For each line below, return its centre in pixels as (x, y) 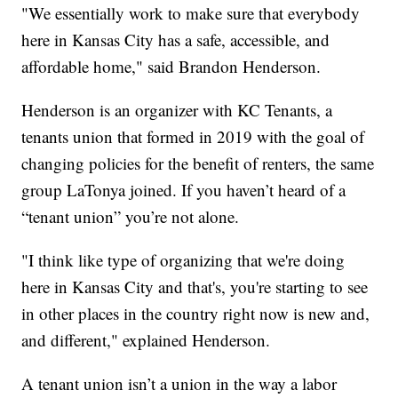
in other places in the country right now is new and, (196, 313)
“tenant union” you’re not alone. (131, 216)
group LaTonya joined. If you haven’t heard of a (184, 189)
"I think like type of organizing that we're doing (183, 259)
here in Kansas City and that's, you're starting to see (195, 286)
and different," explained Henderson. (146, 339)
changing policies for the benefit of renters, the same (198, 163)
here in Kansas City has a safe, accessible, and (176, 39)
